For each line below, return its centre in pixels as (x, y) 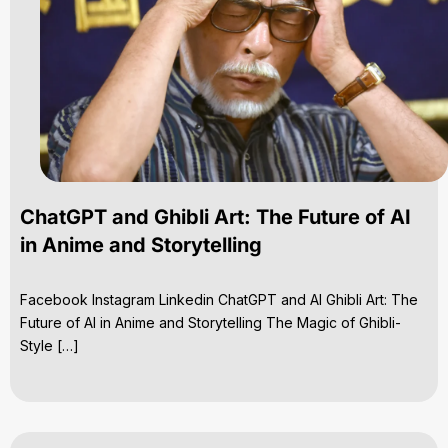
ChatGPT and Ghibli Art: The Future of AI (215, 217)
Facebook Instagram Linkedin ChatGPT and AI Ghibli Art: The (219, 300)
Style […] (49, 346)
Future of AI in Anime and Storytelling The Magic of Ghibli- (210, 323)
